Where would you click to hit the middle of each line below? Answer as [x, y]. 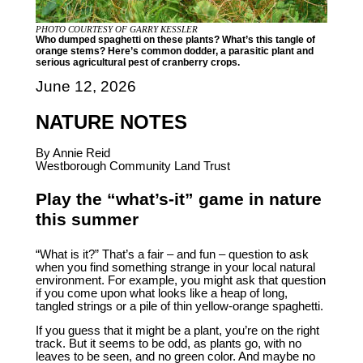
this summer [87, 220]
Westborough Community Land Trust [132, 166]
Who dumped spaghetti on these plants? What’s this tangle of [176, 40]
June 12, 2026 [85, 87]
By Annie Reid [73, 153]
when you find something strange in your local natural [175, 267]
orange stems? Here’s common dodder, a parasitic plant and [175, 51]
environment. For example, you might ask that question [180, 280]
